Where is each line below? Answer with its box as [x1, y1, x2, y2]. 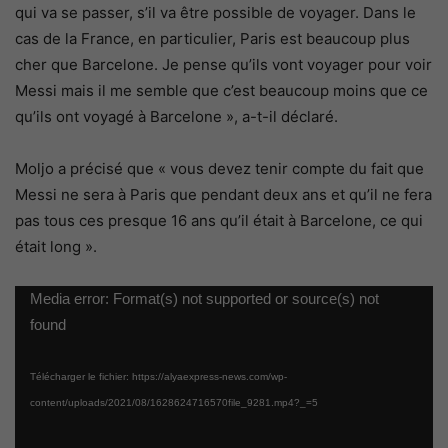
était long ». [15, 236, 97, 256]
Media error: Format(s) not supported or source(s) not [30, 289, 379, 307]
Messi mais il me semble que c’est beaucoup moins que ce [15, 80, 428, 100]
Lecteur [14, 287, 68, 307]
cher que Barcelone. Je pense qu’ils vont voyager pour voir [15, 54, 432, 74]
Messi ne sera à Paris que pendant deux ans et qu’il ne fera [15, 184, 432, 204]
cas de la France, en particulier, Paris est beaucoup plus [15, 28, 410, 48]
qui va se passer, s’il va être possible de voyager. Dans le [15, 2, 416, 22]
